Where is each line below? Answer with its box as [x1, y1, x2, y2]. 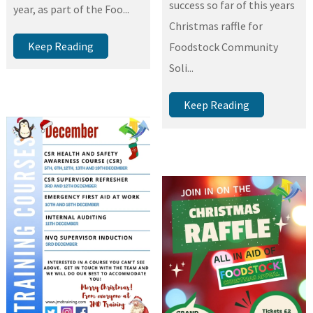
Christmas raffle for [169, 19, 263, 34]
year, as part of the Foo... [13, 1, 130, 16]
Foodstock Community [169, 40, 279, 54]
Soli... [169, 61, 194, 75]
